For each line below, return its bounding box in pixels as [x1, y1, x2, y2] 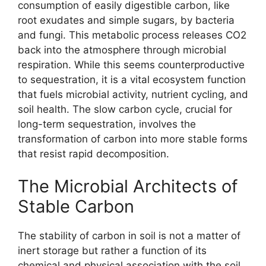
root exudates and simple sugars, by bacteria [18, 14, 235, 26]
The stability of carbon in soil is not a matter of [18, 230, 240, 242]
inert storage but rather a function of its [18, 245, 207, 257]
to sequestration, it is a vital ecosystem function [18, 73, 246, 85]
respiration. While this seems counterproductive [18, 58, 245, 71]
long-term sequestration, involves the [18, 118, 196, 130]
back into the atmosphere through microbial [18, 43, 226, 56]
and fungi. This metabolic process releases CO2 [18, 28, 246, 41]
